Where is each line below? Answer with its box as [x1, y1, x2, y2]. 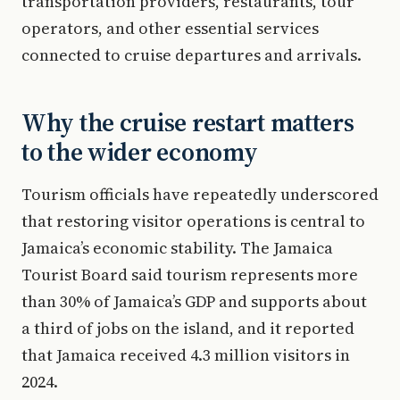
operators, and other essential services [21, 17, 319, 39]
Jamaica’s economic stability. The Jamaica [21, 237, 333, 259]
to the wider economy [21, 135, 258, 169]
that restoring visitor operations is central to [21, 210, 365, 232]
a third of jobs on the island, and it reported [21, 317, 354, 339]
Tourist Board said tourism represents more [21, 263, 358, 286]
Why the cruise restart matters [21, 105, 354, 139]
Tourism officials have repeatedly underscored [21, 183, 379, 205]
